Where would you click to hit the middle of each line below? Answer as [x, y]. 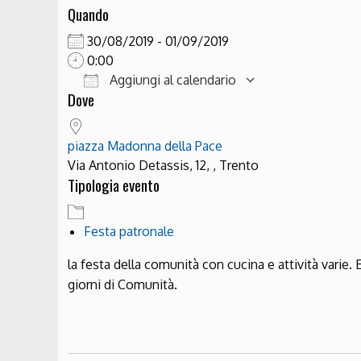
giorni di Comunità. [122, 284]
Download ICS [138, 105]
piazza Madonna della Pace [145, 145]
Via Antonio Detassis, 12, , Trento [163, 165]
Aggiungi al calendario [171, 79]
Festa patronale [129, 231]
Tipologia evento [114, 185]
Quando [88, 14]
